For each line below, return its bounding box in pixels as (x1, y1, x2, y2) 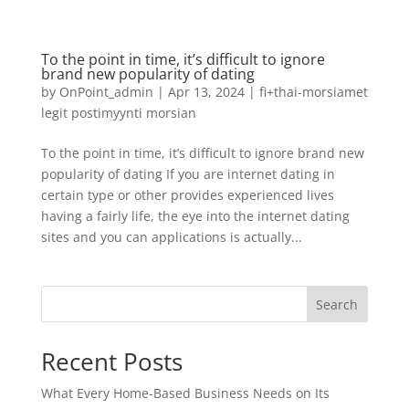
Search (316, 295, 359, 313)
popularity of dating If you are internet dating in (40, 165, 335, 183)
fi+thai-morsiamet (258, 83, 368, 100)
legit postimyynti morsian (40, 104, 196, 121)
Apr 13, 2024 (167, 83, 245, 100)
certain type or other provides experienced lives (40, 186, 334, 204)
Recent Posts (40, 345, 183, 378)
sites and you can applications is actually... (40, 228, 302, 246)
